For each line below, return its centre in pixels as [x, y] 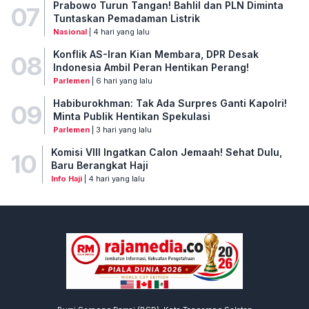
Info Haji [66, 178]
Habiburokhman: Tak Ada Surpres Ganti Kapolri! [170, 103]
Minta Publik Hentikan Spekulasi [131, 116]
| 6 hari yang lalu [121, 80]
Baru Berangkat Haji [99, 165]
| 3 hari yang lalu [120, 129]
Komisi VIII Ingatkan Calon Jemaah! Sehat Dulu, [166, 152]
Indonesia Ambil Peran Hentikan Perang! [151, 67]
